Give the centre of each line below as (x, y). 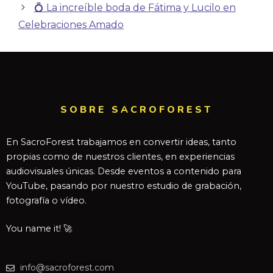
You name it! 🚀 (39, 228)
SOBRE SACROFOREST (136, 110)
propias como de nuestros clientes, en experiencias (120, 157)
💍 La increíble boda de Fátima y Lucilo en (135, 8)
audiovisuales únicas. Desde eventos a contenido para (124, 171)
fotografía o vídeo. (46, 200)
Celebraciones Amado (71, 25)
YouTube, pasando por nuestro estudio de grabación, (124, 186)
